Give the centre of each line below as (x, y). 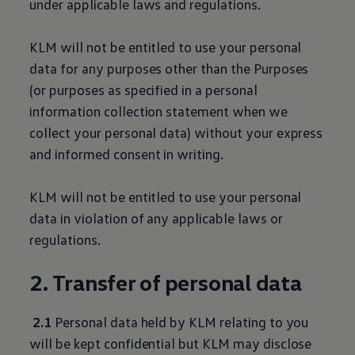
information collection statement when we (158, 111)
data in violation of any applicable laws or (156, 218)
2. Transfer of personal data (166, 282)
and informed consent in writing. (126, 154)
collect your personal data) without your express (176, 132)
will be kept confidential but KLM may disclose (171, 343)
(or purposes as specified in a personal (143, 90)
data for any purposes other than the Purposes (169, 68)
